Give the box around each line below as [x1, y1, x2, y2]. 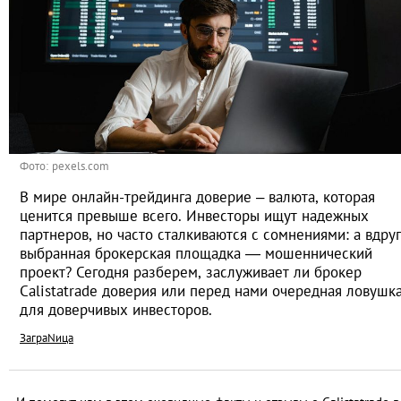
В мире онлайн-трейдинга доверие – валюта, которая [20, 187, 375, 208]
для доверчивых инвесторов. [20, 300, 212, 320]
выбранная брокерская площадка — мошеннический [20, 243, 372, 264]
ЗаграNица [20, 330, 73, 346]
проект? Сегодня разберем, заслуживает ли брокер [20, 262, 362, 283]
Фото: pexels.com [20, 158, 109, 175]
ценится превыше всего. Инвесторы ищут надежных [20, 206, 369, 226]
